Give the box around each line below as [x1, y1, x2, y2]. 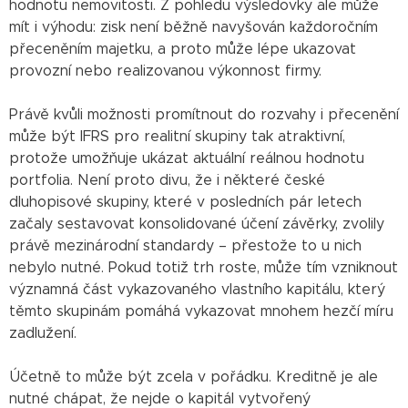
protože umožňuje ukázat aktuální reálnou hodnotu [9, 150, 364, 166]
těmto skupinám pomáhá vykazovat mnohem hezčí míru [9, 303, 393, 319]
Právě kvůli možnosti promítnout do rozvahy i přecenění [9, 107, 399, 122]
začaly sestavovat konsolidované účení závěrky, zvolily [9, 216, 384, 231]
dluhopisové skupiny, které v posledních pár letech [9, 194, 362, 209]
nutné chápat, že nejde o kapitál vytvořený [9, 391, 311, 406]
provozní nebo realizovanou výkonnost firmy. [9, 63, 321, 78]
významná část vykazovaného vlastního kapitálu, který [9, 281, 385, 297]
